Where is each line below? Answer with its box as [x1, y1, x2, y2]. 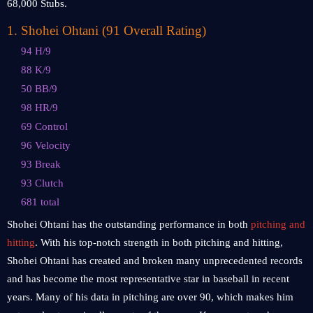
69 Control [21, 121, 68, 132]
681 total [21, 196, 59, 208]
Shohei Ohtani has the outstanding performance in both [7, 219, 251, 230]
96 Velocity [21, 140, 71, 151]
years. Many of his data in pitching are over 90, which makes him [7, 291, 293, 303]
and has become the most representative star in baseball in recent [7, 273, 289, 284]
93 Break [21, 159, 61, 170]
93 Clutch [21, 177, 64, 189]
